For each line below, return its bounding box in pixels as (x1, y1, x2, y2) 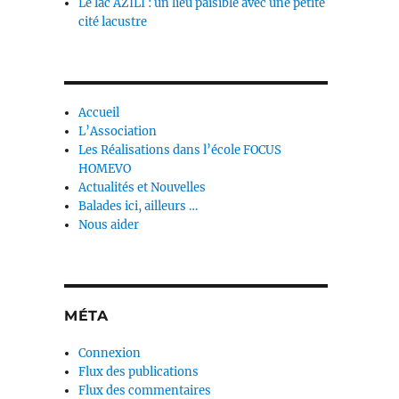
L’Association (78, 124, 158, 140)
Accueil (78, 105, 120, 121)
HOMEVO (78, 161, 132, 177)
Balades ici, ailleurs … (78, 199, 199, 215)
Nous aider (78, 217, 140, 233)
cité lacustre (78, 14, 148, 30)
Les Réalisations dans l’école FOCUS (78, 142, 282, 159)
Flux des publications (78, 364, 199, 380)
